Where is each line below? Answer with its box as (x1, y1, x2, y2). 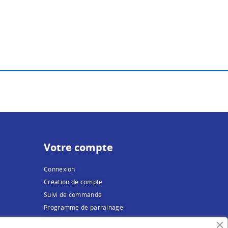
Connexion (44, 164, 75, 174)
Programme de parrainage (44, 203, 123, 212)
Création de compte (44, 177, 103, 186)
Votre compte (44, 140, 113, 154)
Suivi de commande (44, 190, 102, 199)
